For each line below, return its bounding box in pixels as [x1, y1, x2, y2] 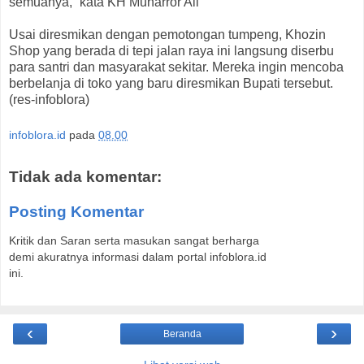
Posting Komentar [9, 203, 144, 221]
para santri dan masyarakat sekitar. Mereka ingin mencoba [9, 60, 344, 75]
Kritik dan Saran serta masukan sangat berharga [9, 234, 259, 248]
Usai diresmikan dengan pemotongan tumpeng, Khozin [9, 28, 326, 42]
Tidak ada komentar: [9, 167, 162, 185]
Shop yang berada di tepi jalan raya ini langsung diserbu [9, 44, 334, 58]
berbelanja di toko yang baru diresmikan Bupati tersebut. [9, 76, 333, 91]
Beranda [162, 327, 201, 340]
